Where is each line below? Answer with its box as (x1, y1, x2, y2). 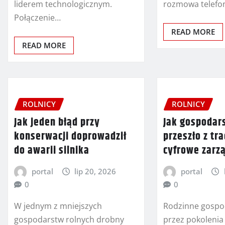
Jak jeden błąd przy (14, 114, 100, 132)
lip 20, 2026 (74, 166, 117, 177)
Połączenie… (14, 12, 61, 24)
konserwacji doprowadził (14, 128, 127, 146)
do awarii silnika (14, 142, 89, 160)
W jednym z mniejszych (14, 200, 102, 211)
